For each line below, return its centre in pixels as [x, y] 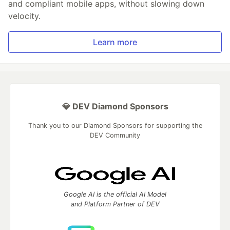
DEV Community [115, 135]
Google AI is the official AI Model [115, 194]
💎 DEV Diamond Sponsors [115, 106]
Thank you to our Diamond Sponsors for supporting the [115, 126]
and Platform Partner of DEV [115, 204]
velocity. [24, 16]
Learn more [115, 42]
